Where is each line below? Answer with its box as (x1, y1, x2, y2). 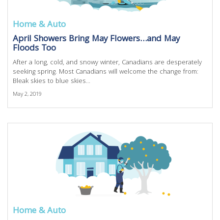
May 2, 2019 (13, 90, 42, 99)
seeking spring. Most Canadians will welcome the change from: (13, 67, 198, 78)
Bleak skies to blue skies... (13, 76, 90, 87)
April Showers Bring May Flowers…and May (13, 32, 180, 47)
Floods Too (13, 42, 56, 56)
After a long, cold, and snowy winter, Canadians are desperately (13, 57, 202, 68)
